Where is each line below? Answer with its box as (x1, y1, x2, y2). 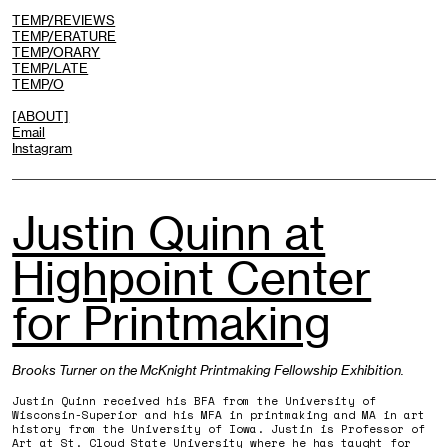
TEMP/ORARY (12, 44, 101, 61)
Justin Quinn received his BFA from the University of (12, 392, 377, 409)
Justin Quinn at (12, 205, 326, 261)
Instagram (12, 140, 73, 157)
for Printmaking (12, 295, 332, 351)
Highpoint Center (12, 250, 372, 306)
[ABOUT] (12, 108, 70, 125)
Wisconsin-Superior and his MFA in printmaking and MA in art (12, 406, 426, 423)
